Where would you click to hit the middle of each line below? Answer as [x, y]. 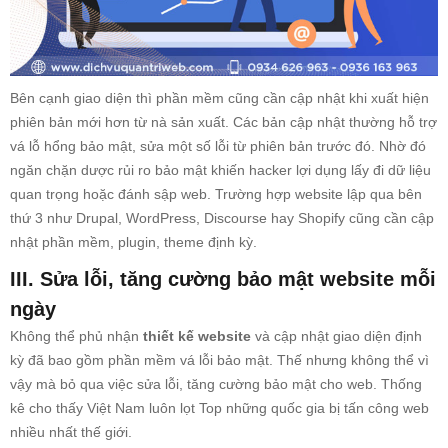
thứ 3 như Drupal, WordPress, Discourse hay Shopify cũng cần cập [222, 218]
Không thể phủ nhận [76, 336]
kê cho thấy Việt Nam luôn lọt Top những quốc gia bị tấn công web [219, 408]
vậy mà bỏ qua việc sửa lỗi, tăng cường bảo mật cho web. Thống [216, 384]
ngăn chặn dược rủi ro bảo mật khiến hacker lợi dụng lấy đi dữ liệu [220, 170]
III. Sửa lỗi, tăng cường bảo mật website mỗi [223, 279]
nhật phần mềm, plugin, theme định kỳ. [133, 242]
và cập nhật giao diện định [338, 336]
